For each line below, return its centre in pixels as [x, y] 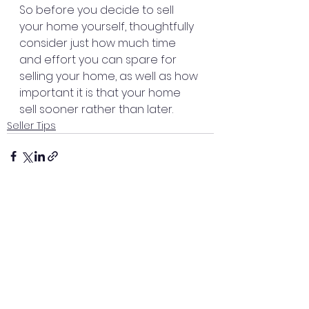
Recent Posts [47, 237]
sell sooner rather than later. [96, 109]
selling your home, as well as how [110, 76]
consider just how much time [99, 43]
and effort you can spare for [99, 59]
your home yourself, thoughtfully [108, 26]
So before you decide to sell [98, 10]
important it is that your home [101, 92]
